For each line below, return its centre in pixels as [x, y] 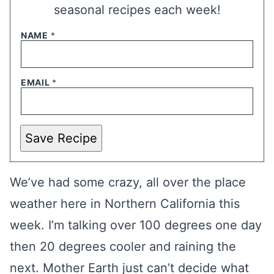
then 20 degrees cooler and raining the [123, 246]
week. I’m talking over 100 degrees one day [136, 225]
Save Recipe [61, 138]
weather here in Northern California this [125, 204]
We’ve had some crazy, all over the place [128, 182]
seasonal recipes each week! [137, 10]
